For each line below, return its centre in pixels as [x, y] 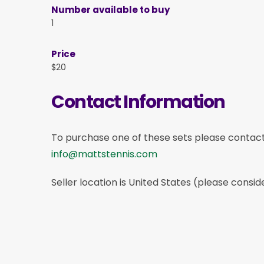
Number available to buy [110, 9]
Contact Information [138, 102]
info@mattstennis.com [104, 154]
